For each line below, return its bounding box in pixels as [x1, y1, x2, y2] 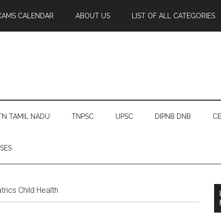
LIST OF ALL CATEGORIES [132, 12, 215, 20]
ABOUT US [75, 12, 110, 20]
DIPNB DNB [155, 112, 191, 120]
